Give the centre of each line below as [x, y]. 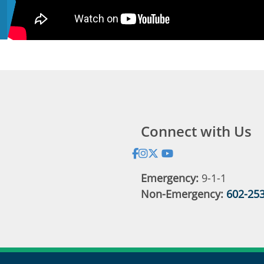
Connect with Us [196, 131]
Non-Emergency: [182, 194]
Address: [34, 161]
